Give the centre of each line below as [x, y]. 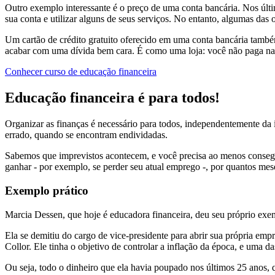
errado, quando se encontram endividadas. [86, 135]
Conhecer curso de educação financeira [81, 72]
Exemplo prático [47, 190]
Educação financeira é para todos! [112, 98]
